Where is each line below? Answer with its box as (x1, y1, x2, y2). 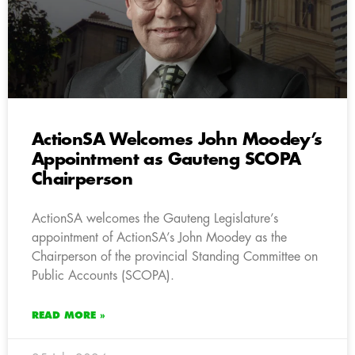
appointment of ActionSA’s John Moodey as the (32, 231, 287, 244)
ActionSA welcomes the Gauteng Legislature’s (32, 212, 278, 225)
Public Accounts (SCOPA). (32, 269, 174, 282)
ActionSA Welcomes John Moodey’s (32, 131, 323, 148)
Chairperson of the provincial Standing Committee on (32, 250, 318, 263)
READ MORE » (32, 310, 105, 320)
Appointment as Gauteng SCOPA (32, 151, 301, 168)
